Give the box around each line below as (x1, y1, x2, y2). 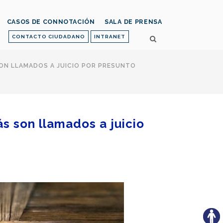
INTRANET (94, 34, 125, 39)
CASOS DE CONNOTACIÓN (6, 18, 95, 26)
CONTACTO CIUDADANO (12, 34, 85, 39)
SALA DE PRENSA (104, 18, 162, 26)
